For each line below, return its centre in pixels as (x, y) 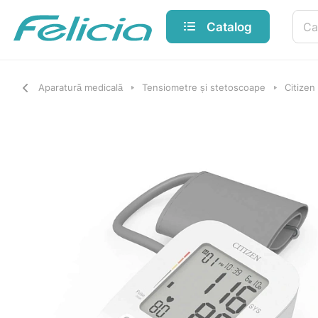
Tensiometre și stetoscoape (204, 87)
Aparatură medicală (81, 87)
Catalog (229, 26)
